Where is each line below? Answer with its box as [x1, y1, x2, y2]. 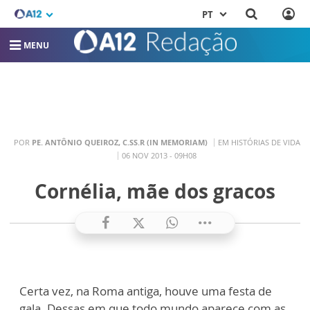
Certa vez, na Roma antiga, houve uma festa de [19, 283, 272, 300]
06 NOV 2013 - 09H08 [121, 149, 197, 161]
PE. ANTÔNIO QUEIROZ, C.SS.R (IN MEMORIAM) [31, 136, 208, 147]
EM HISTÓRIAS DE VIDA [217, 136, 300, 147]
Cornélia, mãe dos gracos [35, 178, 275, 205]
